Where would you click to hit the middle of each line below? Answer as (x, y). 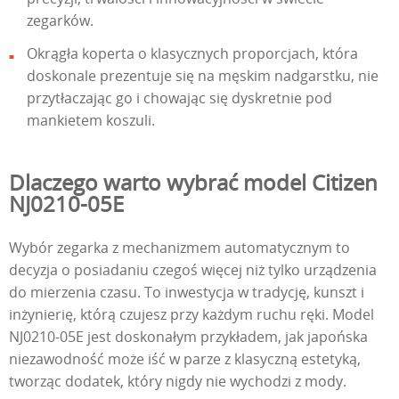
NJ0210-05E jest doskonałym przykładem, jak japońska (188, 336)
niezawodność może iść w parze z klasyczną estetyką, (185, 358)
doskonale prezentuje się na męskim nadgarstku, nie (203, 75)
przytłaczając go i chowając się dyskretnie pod (179, 98)
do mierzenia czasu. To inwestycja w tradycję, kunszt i (187, 292)
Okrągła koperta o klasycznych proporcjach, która (192, 53)
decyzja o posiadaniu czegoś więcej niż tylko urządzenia (193, 269)
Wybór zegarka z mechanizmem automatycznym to (179, 247)
